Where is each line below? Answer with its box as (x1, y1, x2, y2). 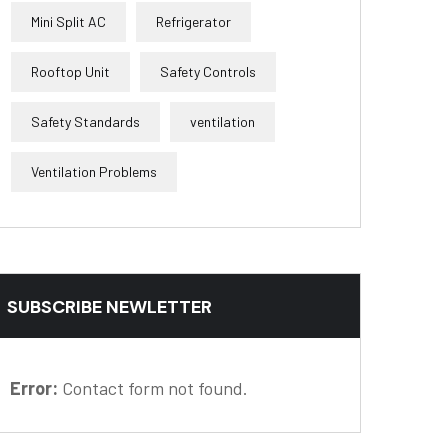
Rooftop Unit (31, 63, 110, 80)
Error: (10, 377, 58, 399)
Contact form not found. (58, 377, 248, 399)
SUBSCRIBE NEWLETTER (7, 295, 212, 319)
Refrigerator (156, 13, 231, 30)
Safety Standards (31, 113, 140, 130)
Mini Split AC (31, 13, 106, 30)
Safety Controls (160, 63, 256, 80)
